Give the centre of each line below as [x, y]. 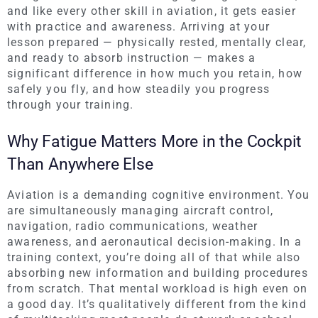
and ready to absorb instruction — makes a [132, 57]
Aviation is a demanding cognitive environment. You [159, 194]
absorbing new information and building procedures [158, 273]
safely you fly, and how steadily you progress [139, 89]
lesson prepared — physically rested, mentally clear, [157, 42]
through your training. [71, 104]
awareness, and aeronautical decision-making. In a [154, 241]
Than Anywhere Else [80, 164]
